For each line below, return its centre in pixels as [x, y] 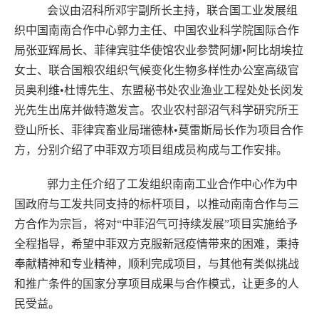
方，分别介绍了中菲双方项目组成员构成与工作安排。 [151, 150]
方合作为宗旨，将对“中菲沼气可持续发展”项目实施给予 [156, 224]
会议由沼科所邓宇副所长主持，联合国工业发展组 [172, 10]
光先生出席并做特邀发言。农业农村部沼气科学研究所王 [157, 110]
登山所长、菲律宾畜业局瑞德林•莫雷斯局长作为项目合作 [159, 130]
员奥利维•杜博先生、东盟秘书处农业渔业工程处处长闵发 [159, 90]
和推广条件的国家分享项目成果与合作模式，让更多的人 [157, 284]
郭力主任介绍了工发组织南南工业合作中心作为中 [172, 184]
